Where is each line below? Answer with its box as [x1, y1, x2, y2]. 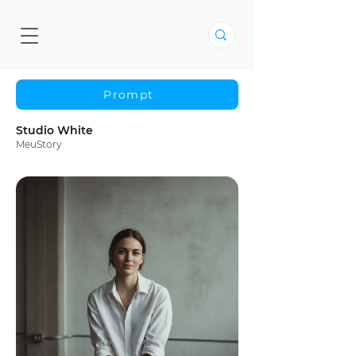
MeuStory [16, 138, 62, 150]
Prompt [103, 87, 154, 102]
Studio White [16, 123, 93, 137]
